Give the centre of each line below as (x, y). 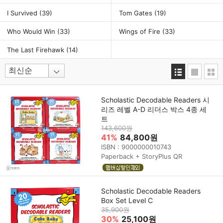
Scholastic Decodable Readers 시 (156, 100)
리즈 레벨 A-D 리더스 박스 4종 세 (154, 109)
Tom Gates (137, 13)
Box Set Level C (127, 200)
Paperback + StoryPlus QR (142, 156)
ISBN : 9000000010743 (136, 147)
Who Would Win (32, 31)
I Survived (23, 13)
